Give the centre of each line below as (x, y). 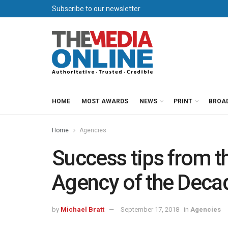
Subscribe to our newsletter (96, 9)
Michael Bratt (82, 209)
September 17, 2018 (150, 209)
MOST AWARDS (105, 101)
